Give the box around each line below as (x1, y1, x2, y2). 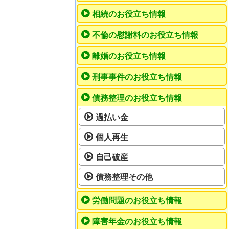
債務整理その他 (96, 173, 153, 182)
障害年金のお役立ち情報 (92, 217, 182, 226)
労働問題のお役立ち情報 (92, 196, 182, 205)
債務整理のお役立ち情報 (92, 94, 182, 103)
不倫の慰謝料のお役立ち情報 (92, 31, 198, 40)
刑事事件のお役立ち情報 (92, 73, 182, 82)
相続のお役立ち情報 (92, 10, 166, 19)
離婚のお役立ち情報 (92, 52, 166, 61)
